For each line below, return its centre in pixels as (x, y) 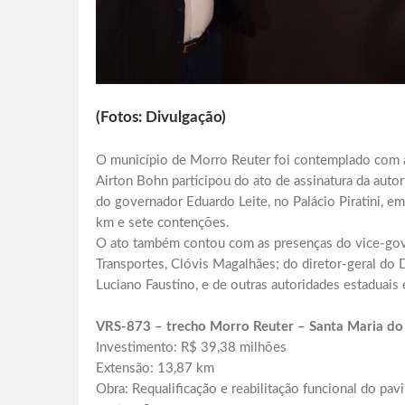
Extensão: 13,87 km (155, 369)
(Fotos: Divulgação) (161, 118)
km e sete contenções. (163, 223)
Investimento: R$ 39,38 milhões (191, 348)
